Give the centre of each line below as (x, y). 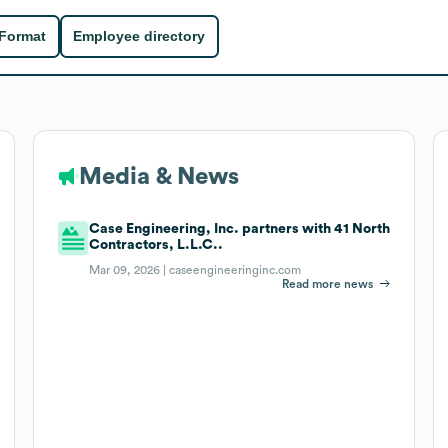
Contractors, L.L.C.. (156, 244)
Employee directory (139, 36)
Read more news (328, 283)
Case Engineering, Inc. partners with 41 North (240, 228)
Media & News (158, 176)
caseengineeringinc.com (235, 269)
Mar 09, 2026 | (129, 269)
